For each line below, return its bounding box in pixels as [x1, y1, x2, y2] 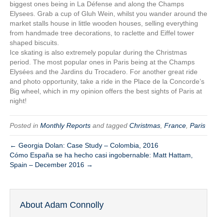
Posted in [10, 121, 40, 129]
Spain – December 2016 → [10, 160, 93, 169]
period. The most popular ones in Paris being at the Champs [10, 58, 195, 66]
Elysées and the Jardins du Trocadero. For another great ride [10, 67, 198, 76]
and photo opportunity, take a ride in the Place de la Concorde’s [10, 77, 204, 85]
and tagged [91, 121, 129, 129]
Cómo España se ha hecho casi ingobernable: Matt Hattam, [10, 151, 193, 159]
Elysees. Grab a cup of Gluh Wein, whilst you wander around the [10, 9, 207, 17]
